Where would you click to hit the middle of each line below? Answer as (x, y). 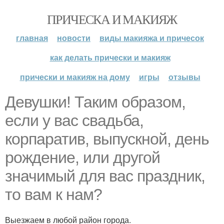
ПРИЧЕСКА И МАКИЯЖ (112, 19)
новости (74, 38)
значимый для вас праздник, (105, 176)
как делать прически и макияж (110, 57)
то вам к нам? (53, 194)
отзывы (184, 77)
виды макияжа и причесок (152, 38)
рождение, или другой (82, 157)
